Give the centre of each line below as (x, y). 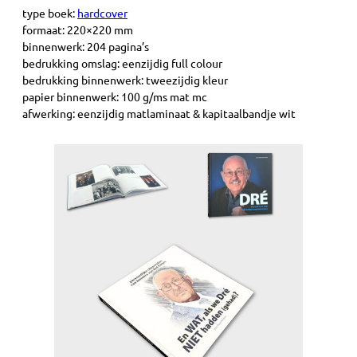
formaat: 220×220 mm (78, 29)
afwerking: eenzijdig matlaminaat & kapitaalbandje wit (159, 113)
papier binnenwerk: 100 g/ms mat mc (115, 96)
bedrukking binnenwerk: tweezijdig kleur (125, 79)
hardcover (102, 12)
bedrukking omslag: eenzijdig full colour (122, 63)
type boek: (50, 12)
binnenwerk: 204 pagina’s (86, 46)
